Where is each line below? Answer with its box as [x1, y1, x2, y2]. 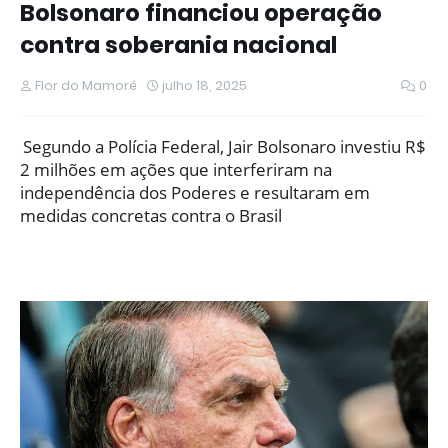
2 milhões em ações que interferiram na [20, 158, 332, 182]
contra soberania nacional [20, 29, 337, 62]
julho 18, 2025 [162, 76, 247, 96]
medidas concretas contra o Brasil [20, 204, 282, 228]
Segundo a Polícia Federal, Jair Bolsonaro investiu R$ [23, 135, 426, 159]
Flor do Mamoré [35, 76, 137, 96]
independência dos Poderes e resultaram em [20, 181, 370, 205]
